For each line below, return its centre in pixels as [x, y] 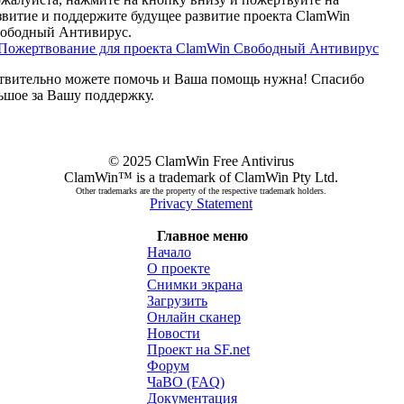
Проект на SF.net [198, 349]
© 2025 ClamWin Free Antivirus [201, 161]
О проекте [179, 268]
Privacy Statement [201, 203]
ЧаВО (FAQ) [186, 382]
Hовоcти [174, 333]
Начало [169, 252]
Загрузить [177, 301]
